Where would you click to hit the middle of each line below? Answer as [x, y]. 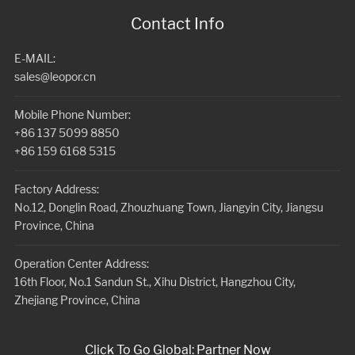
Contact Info [177, 25]
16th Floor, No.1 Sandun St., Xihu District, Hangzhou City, [155, 283]
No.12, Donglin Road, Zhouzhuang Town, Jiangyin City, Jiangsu [168, 208]
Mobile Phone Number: [73, 116]
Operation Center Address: [81, 265]
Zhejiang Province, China [77, 301]
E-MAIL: [34, 59]
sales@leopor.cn [55, 78]
